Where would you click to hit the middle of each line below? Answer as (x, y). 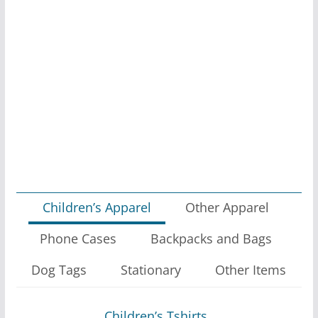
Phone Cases (78, 238)
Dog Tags (59, 269)
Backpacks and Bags (212, 238)
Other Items (251, 269)
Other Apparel (227, 207)
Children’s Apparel (97, 207)
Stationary (151, 269)
